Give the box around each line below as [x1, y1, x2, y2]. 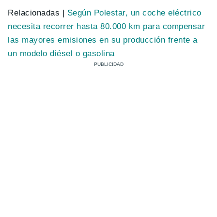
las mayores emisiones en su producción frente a [8, 35, 198, 45]
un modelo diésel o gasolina [8, 49, 115, 59]
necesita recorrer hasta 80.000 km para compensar [8, 22, 205, 31]
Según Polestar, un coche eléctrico [67, 8, 201, 18]
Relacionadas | [8, 8, 67, 18]
